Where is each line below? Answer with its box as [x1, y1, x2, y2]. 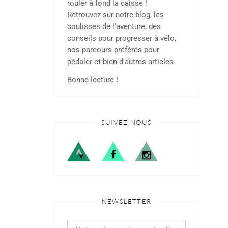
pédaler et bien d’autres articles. [67, 57, 176, 66]
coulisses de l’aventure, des [67, 22, 161, 31]
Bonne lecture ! [67, 75, 118, 84]
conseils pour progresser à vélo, [67, 34, 176, 43]
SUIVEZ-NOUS [101, 118, 152, 126]
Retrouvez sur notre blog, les [67, 10, 164, 19]
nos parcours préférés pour [67, 45, 159, 54]
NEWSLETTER [102, 197, 151, 205]
